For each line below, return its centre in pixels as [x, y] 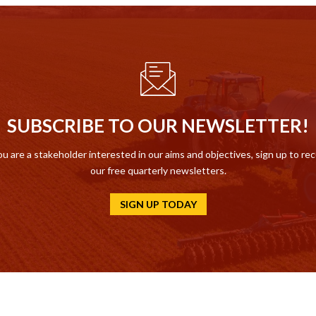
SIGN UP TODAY [158, 205]
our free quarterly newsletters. [158, 171]
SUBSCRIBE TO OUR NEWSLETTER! [158, 126]
